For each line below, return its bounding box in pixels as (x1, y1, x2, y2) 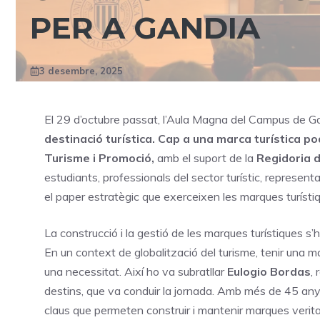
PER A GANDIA (30, 9, 269, 47)
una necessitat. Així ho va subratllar (44, 264, 227, 279)
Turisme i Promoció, (44, 151, 154, 166)
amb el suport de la (154, 151, 256, 166)
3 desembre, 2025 (39, 65, 123, 77)
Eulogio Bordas (227, 264, 311, 279)
